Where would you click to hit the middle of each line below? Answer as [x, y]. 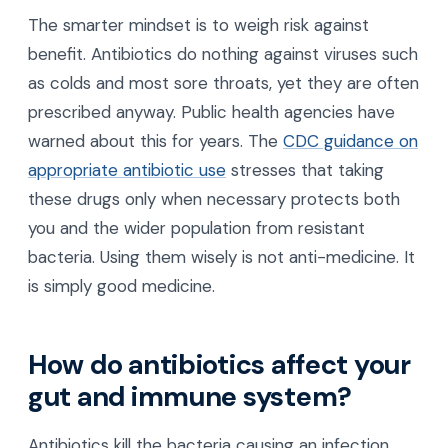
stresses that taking [305, 170]
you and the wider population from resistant [196, 228]
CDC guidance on [350, 141]
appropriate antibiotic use [127, 170]
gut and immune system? [190, 397]
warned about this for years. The [155, 141]
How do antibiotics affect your [219, 365]
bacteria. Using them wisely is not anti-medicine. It [221, 257]
